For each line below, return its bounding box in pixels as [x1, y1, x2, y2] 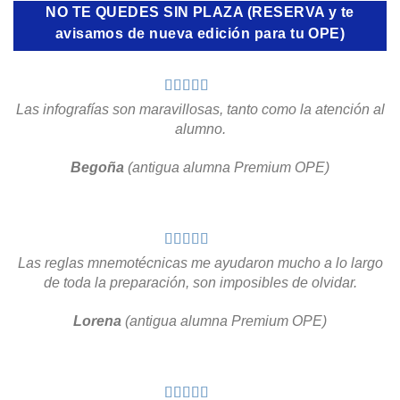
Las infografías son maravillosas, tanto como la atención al [15, 102, 385, 118]
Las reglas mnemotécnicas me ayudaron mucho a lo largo [17, 255, 383, 271]
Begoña [71, 160, 128, 176]
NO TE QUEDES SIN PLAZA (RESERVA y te [46, 4, 354, 20]
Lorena [73, 313, 121, 329]
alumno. [174, 121, 226, 137]
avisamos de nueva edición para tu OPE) [54, 25, 346, 41]
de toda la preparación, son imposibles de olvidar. [43, 275, 357, 291]
